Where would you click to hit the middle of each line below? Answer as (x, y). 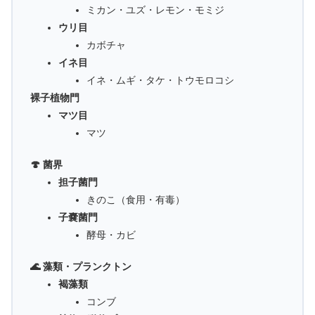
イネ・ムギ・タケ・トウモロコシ (160, 81)
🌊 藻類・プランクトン (81, 267)
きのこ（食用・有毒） (136, 200)
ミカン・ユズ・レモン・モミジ (155, 10)
